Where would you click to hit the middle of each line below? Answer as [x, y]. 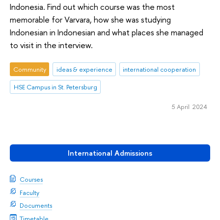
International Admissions [110, 153]
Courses [31, 179]
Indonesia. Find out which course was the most [92, 7]
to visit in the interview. [51, 45]
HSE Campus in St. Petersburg [55, 87]
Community [29, 69]
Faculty [29, 192]
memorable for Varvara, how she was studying [90, 20]
